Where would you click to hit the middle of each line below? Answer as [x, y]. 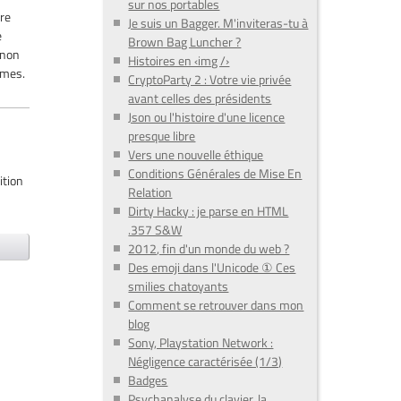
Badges [148, 380]
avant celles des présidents [200, 98]
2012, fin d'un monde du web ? [209, 249]
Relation [150, 192]
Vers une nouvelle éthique [196, 155]
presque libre [162, 136]
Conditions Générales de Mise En [215, 174]
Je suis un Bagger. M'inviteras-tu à [218, 23]
